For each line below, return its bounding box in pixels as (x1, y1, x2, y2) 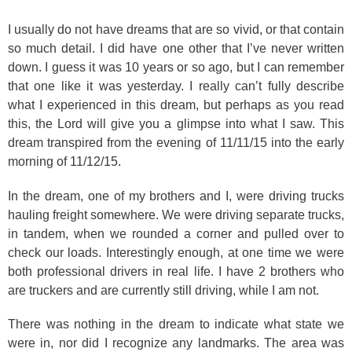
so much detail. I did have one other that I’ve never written (8, 42, 344, 55)
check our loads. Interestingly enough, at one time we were (8, 245, 344, 259)
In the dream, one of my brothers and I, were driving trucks (8, 189, 344, 203)
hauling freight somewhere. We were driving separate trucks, (8, 207, 344, 222)
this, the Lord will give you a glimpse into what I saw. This (8, 117, 344, 130)
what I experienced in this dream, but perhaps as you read (8, 98, 344, 112)
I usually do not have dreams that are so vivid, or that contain (8, 23, 344, 36)
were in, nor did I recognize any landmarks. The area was (8, 336, 344, 350)
